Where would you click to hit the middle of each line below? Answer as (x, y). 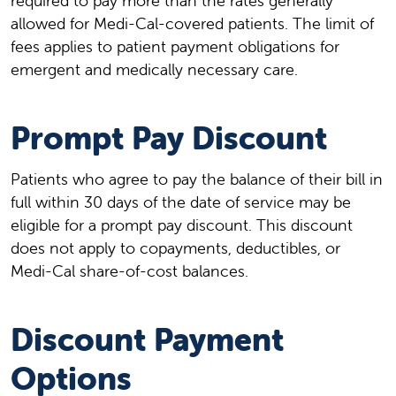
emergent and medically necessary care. (154, 70)
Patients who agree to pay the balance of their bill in (197, 179)
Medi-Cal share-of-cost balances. (129, 271)
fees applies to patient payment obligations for (175, 47)
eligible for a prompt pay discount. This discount (182, 225)
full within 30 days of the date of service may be (181, 202)
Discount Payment (147, 340)
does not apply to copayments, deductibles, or (175, 248)
